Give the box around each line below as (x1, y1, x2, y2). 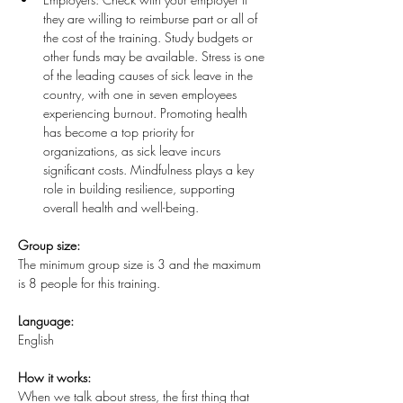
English (18, 331, 54, 348)
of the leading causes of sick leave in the (43, 67, 256, 84)
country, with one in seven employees (43, 85, 240, 103)
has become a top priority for (43, 123, 198, 140)
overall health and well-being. (43, 199, 199, 216)
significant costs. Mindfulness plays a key (43, 161, 257, 178)
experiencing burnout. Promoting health (43, 104, 251, 121)
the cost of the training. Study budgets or (43, 29, 256, 46)
